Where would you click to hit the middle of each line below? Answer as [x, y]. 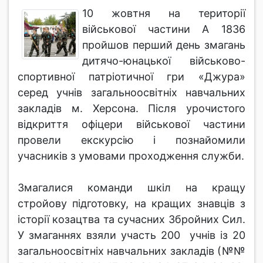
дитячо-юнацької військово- [164, 61]
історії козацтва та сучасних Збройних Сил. [131, 219]
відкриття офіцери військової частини [131, 124]
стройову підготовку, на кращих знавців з [131, 203]
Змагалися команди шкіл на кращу [131, 188]
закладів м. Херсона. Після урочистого [131, 108]
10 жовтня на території [164, 13]
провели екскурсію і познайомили [131, 140]
